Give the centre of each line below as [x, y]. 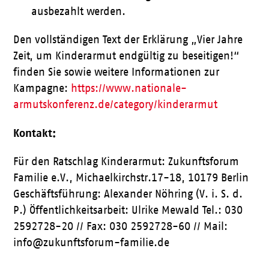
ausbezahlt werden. [79, 11]
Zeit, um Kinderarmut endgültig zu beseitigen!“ [127, 56]
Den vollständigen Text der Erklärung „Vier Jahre [128, 40]
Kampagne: [42, 88]
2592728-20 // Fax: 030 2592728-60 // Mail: [121, 226]
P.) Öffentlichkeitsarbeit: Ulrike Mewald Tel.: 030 [128, 210]
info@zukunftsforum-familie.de [92, 243]
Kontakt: [35, 133]
